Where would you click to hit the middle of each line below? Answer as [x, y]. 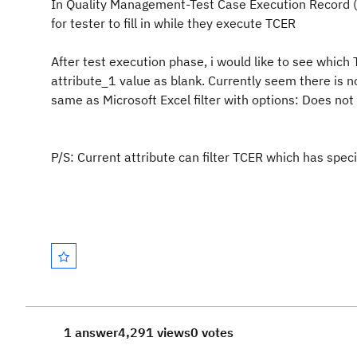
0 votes [212, 332]
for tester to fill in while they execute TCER [173, 23]
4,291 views [154, 332]
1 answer [91, 332]
